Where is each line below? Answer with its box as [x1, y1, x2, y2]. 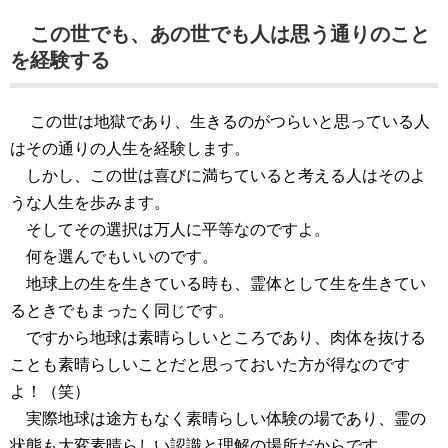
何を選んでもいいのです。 [10, 248, 218, 265]
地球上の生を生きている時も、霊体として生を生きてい [10, 275, 426, 292]
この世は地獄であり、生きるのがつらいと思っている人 [10, 113, 430, 130]
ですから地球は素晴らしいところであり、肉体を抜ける [10, 329, 426, 346]
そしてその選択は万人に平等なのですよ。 [10, 221, 330, 238]
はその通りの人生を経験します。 [10, 140, 250, 157]
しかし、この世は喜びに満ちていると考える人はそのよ [10, 167, 426, 184]
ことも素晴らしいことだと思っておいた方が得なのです [10, 356, 410, 373]
